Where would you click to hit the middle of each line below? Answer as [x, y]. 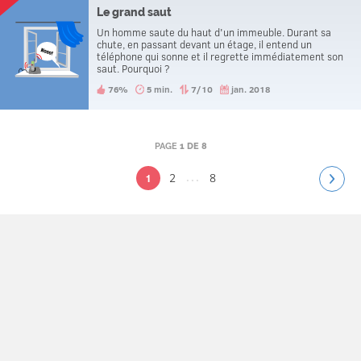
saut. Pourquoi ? [133, 68]
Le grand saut [134, 12]
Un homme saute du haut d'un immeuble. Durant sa [214, 32]
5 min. [160, 89]
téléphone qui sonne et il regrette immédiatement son [220, 56]
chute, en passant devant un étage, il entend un [204, 44]
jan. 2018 [251, 89]
